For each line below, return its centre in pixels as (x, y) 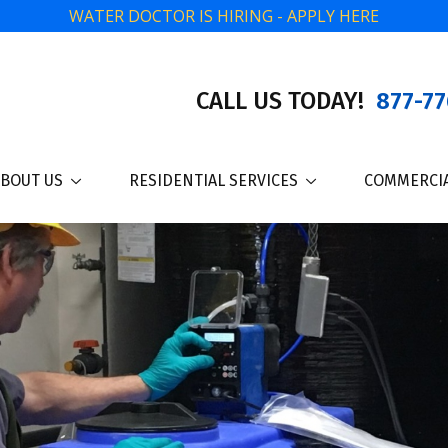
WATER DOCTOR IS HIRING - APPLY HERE (223, 16)
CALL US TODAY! (282, 100)
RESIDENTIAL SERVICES (213, 180)
